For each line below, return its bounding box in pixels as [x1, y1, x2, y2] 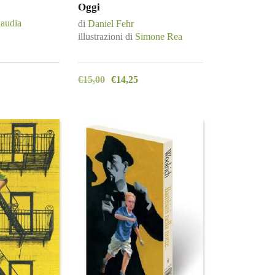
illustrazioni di [78, 31, 135, 42]
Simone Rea [135, 31, 182, 42]
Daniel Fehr [88, 18, 134, 29]
